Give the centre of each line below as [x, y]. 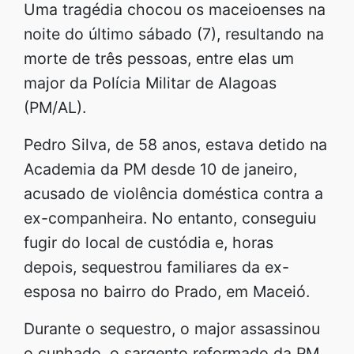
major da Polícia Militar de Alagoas [150, 83]
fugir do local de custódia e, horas [149, 242]
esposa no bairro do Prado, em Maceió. [167, 291]
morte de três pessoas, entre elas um [159, 58]
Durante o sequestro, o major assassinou [172, 328]
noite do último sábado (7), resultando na [174, 34]
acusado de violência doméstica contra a [173, 193]
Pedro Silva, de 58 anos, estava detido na [175, 144]
